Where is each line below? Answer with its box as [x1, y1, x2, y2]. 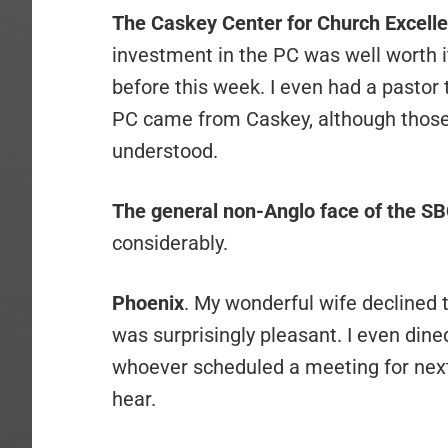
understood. [112, 139, 218, 163]
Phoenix [112, 291, 184, 315]
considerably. [112, 231, 228, 255]
